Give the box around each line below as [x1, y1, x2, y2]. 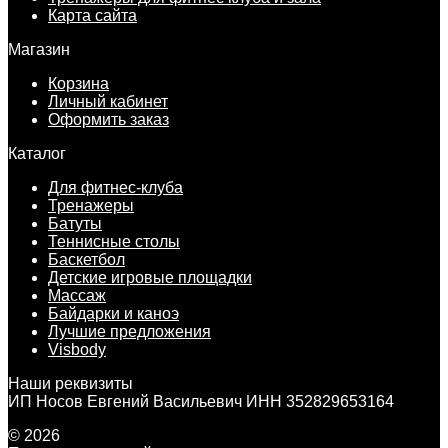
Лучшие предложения [48, 322, 211, 340]
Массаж [48, 286, 106, 304]
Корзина [48, 74, 109, 92]
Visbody [48, 340, 106, 358]
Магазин [8, 40, 70, 58]
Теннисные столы [48, 232, 180, 250]
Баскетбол [48, 250, 125, 268]
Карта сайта [48, 6, 137, 24]
